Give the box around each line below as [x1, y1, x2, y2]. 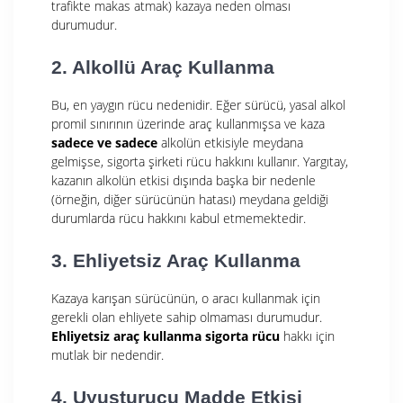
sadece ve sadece [51, 133, 157, 151]
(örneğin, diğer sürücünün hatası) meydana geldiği [51, 190, 328, 208]
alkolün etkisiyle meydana [157, 133, 303, 151]
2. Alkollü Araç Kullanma [51, 56, 274, 77]
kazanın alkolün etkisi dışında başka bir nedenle [51, 171, 316, 189]
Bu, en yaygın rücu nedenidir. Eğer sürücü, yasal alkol [51, 95, 345, 113]
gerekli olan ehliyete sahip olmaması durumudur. [51, 308, 322, 326]
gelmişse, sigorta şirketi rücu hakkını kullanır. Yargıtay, [51, 152, 348, 170]
